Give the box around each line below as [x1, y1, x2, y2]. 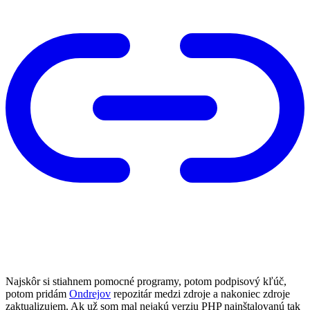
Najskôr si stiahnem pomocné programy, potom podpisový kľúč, [6, 275, 286, 287]
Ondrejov [69, 287, 111, 300]
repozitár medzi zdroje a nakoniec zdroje [111, 287, 290, 300]
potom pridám [6, 287, 69, 300]
